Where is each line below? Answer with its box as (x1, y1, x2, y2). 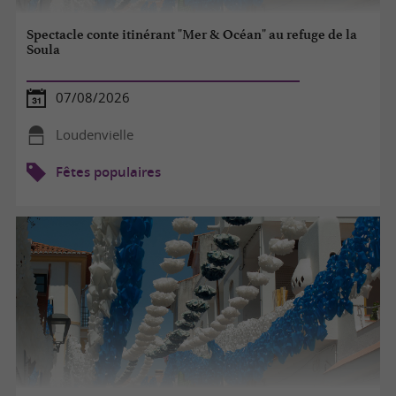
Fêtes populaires (55, 163, 161, 180)
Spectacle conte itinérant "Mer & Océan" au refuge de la (27, 27, 358, 43)
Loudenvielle (55, 126, 133, 143)
